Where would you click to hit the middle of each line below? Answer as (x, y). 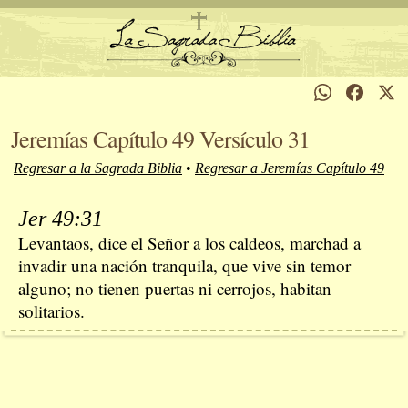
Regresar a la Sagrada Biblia (98, 168)
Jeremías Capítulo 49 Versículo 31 (160, 138)
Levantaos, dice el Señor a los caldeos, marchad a (189, 243)
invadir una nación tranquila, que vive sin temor (184, 265)
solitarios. (51, 311)
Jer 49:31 (61, 219)
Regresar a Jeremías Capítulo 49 (290, 168)
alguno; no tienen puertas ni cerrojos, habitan (175, 288)
